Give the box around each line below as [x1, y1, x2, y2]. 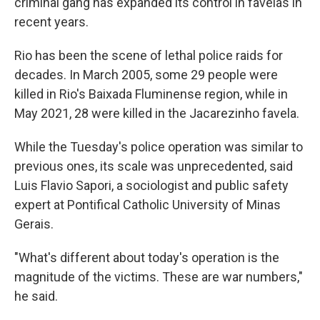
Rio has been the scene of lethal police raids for [14, 48, 283, 63]
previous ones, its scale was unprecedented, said [14, 159, 293, 174]
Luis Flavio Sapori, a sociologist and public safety [14, 178, 289, 193]
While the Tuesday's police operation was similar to [14, 139, 303, 154]
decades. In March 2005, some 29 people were [14, 67, 278, 82]
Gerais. [14, 216, 54, 231]
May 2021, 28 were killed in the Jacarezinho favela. [14, 106, 299, 121]
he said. [14, 289, 58, 304]
